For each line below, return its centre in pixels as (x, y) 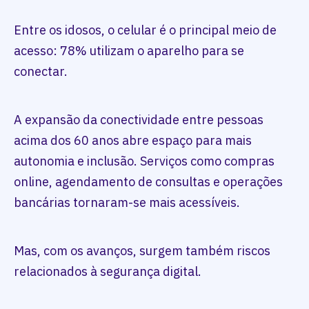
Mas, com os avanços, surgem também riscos (142, 251)
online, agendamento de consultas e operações (148, 182)
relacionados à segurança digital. (108, 271)
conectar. (41, 71)
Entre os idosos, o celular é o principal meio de (145, 30)
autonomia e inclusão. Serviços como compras (144, 161)
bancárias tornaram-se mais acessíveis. (127, 202)
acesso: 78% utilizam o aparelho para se (129, 51)
